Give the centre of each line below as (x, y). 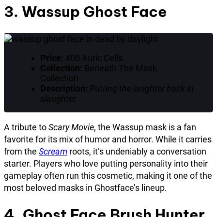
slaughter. (59, 98)
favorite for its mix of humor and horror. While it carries (108, 139)
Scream (53, 151)
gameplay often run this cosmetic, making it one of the (108, 175)
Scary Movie (71, 127)
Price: (52, 58)
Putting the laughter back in (141, 88)
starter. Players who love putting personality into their (106, 163)
